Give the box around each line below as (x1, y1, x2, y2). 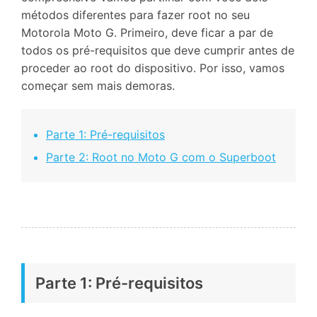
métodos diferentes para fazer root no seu (21, 8, 250, 23)
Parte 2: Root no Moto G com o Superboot (46, 150, 276, 165)
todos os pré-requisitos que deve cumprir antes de (21, 43, 294, 58)
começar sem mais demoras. (21, 79, 175, 93)
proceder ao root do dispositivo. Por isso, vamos (21, 61, 284, 76)
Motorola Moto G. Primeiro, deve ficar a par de (21, 25, 273, 40)
